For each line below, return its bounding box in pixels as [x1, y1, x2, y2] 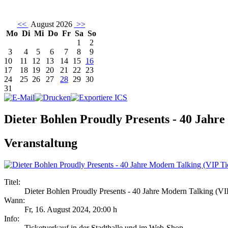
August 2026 [28, 20, 74, 29]
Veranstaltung [4, 136, 77, 150]
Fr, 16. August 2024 [24, 205, 89, 214]
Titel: [4, 178, 20, 187]
